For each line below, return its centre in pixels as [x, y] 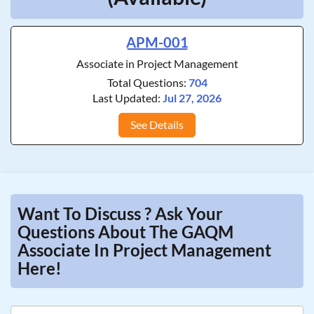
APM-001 [157, 42]
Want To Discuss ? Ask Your [120, 213]
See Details [157, 124]
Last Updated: [128, 98]
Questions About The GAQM [125, 232]
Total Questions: [148, 82]
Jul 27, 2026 [192, 98]
